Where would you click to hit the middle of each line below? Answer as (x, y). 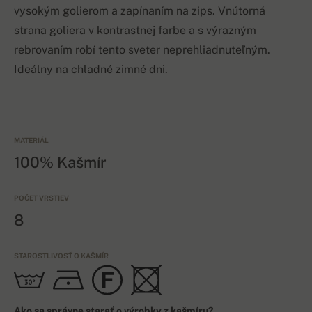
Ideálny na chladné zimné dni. (91, 70)
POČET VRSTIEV (41, 198)
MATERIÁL (31, 140)
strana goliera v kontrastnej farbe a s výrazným (135, 31)
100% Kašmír (60, 163)
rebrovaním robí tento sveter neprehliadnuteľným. (142, 50)
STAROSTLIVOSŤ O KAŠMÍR (61, 256)
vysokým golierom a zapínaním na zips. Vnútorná (140, 11)
